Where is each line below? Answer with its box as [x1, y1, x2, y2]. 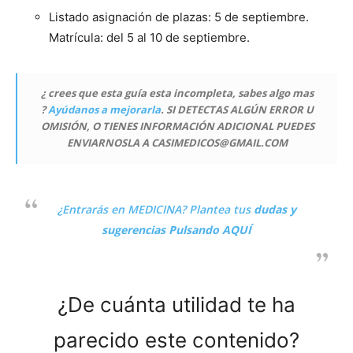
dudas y [253, 201, 296, 217]
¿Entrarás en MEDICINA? [57, 201, 189, 217]
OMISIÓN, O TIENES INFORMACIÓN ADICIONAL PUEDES [40, 118, 314, 133]
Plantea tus [188, 201, 254, 217]
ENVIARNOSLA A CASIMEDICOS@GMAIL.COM [67, 135, 288, 150]
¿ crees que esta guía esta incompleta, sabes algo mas [41, 85, 314, 100]
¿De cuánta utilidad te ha [58, 292, 295, 317]
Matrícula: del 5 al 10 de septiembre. [49, 29, 250, 45]
